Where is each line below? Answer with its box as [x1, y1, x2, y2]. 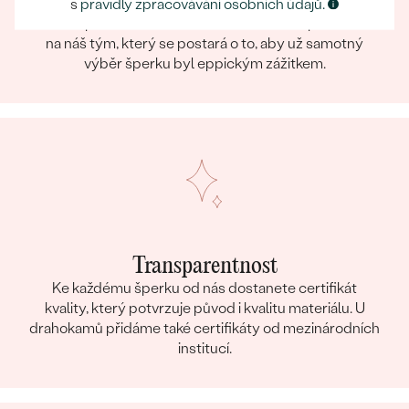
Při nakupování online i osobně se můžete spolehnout [34, 14, 375, 32]
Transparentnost [131, 254, 278, 278]
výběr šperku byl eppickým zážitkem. [83, 54, 326, 72]
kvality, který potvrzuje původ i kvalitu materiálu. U [44, 299, 365, 317]
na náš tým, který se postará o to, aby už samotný [46, 34, 363, 52]
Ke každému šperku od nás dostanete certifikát [52, 278, 357, 297]
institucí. [177, 339, 232, 357]
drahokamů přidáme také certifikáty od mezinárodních [29, 319, 380, 337]
